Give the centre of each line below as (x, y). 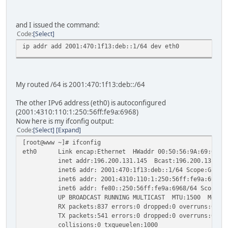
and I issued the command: (58, 25)
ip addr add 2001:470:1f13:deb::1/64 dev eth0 (101, 46)
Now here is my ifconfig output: (65, 121)
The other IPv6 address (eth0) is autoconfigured (91, 103)
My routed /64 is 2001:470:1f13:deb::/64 (80, 85)
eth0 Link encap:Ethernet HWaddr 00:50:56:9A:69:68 (120, 152)
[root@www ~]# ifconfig (62, 142)
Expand (68, 130)
